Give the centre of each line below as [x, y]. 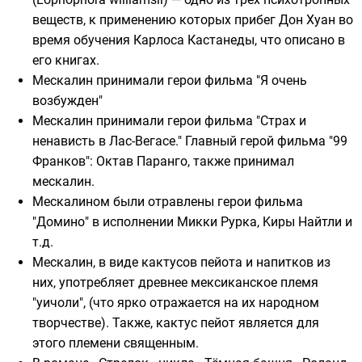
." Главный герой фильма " [254, 141]
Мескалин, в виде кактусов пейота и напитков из [181, 262]
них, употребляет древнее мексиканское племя [175, 282]
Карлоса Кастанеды [194, 40]
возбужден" [67, 101]
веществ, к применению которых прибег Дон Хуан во [193, 20]
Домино [61, 222]
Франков [59, 161]
